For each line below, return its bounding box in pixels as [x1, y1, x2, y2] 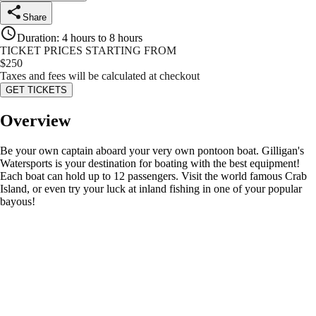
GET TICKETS [6, 85, 67, 96]
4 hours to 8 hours [62, 32, 142, 44]
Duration [17, 32, 56, 44]
